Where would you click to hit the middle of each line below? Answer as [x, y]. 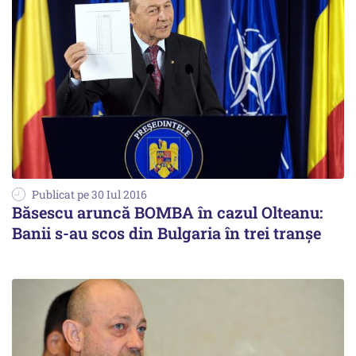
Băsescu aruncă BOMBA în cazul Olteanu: [167, 212]
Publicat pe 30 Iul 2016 [89, 194]
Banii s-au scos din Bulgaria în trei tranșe [166, 232]
